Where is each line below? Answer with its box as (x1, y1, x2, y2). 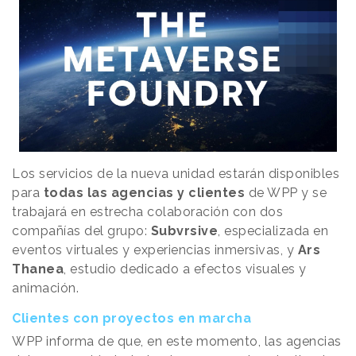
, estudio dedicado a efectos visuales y (64, 261, 307, 277)
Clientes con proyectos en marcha (12, 311, 251, 327)
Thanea (12, 261, 64, 277)
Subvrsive (150, 223, 218, 239)
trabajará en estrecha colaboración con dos (12, 204, 283, 220)
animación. (12, 281, 79, 296)
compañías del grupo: (12, 223, 151, 239)
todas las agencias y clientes (43, 185, 245, 201)
